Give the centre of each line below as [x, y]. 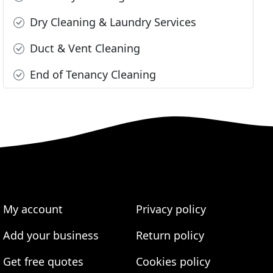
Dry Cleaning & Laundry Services [112, 22]
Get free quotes [44, 262]
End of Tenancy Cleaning [92, 75]
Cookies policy [173, 262]
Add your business [51, 236]
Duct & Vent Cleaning [84, 48]
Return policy [170, 236]
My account [33, 209]
